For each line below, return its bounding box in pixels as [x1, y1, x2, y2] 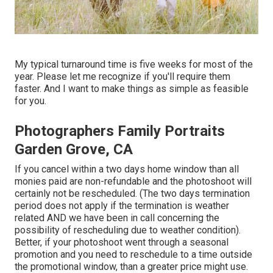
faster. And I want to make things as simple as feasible [15, 82, 249, 94]
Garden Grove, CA [15, 140, 133, 158]
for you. [15, 94, 46, 107]
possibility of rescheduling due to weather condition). [15, 224, 241, 236]
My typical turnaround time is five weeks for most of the [15, 58, 253, 70]
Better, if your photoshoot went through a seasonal [15, 236, 229, 248]
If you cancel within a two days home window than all [15, 163, 239, 175]
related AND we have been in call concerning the [15, 211, 219, 224]
